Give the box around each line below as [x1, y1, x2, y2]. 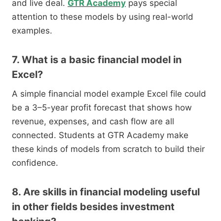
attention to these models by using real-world [12, 12, 193, 22]
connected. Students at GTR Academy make [12, 130, 188, 141]
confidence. [12, 158, 58, 168]
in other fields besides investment [12, 201, 175, 213]
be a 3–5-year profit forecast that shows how [12, 103, 192, 113]
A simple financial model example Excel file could [12, 89, 206, 99]
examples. [12, 26, 52, 36]
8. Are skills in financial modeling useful [12, 186, 200, 198]
